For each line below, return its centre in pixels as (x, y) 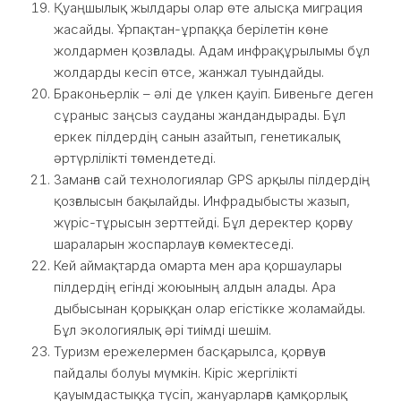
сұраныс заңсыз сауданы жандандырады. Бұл (200, 115)
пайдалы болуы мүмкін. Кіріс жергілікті (175, 373)
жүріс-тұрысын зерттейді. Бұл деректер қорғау (203, 222)
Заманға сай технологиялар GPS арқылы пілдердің (212, 179)
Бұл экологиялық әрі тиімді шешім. (162, 330)
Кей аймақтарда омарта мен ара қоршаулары (198, 265)
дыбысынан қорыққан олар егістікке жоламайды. (209, 308)
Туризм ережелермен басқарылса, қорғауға (190, 351)
